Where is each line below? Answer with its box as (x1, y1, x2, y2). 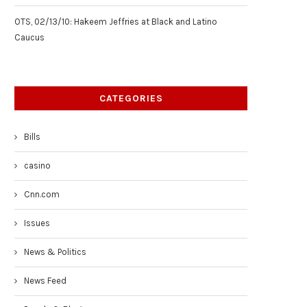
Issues (24, 218, 50, 228)
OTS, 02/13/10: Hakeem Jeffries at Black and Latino (14, 16, 217, 27)
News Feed (24, 275, 66, 286)
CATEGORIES (99, 93, 163, 104)
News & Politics (24, 247, 86, 257)
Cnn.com (24, 189, 60, 199)
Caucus (14, 32, 45, 42)
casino (24, 160, 51, 171)
